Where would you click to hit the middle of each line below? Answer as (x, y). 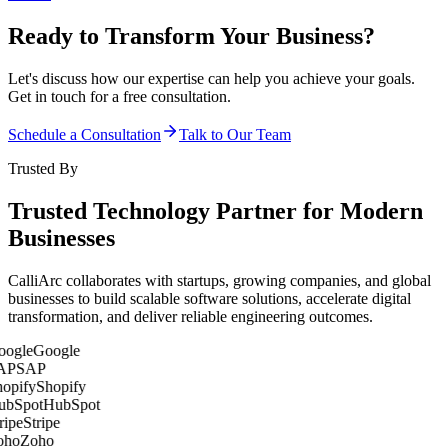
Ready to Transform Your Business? (191, 35)
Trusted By (43, 168)
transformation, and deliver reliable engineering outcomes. (190, 316)
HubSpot (68, 404)
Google (53, 350)
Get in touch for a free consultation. (119, 96)
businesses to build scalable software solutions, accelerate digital (209, 298)
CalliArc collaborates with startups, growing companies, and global (219, 280)
